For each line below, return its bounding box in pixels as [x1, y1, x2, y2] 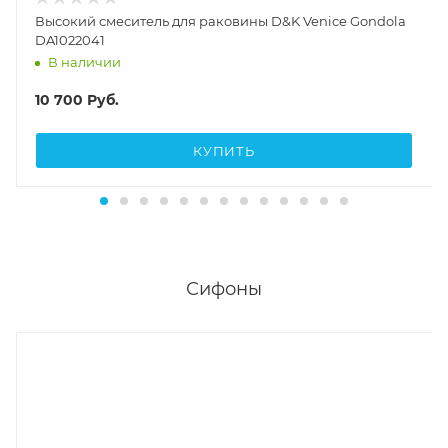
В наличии [48, 53, 121, 70]
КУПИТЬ [193, 143, 255, 160]
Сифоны [186, 278, 262, 301]
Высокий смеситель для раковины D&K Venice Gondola [35, 13, 406, 30]
